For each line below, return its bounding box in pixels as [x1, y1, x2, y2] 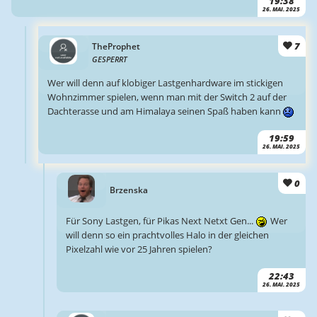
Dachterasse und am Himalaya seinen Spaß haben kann [47, 105, 284, 118]
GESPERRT [91, 54, 127, 65]
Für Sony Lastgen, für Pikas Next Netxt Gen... [65, 214, 255, 227]
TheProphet [91, 40, 140, 53]
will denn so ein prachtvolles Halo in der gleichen [65, 229, 269, 242]
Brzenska [110, 184, 149, 197]
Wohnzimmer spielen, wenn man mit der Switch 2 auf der [47, 91, 287, 104]
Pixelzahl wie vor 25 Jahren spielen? [65, 243, 212, 256]
